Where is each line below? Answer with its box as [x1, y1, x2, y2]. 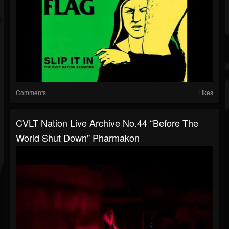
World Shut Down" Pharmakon [16, 131, 140, 145]
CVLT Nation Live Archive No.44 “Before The [16, 116, 198, 130]
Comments [16, 88, 46, 97]
